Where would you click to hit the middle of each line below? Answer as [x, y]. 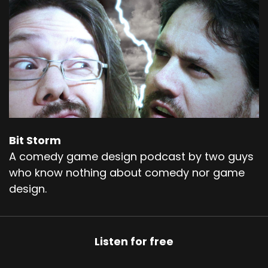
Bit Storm [35, 141]
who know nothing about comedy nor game [127, 173]
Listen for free [134, 242]
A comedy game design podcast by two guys [131, 157]
